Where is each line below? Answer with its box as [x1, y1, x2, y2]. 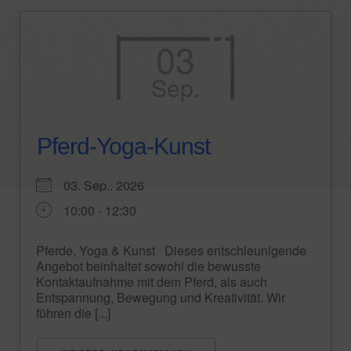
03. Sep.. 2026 [63, 176, 157, 194]
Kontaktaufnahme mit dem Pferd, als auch [36, 273, 267, 291]
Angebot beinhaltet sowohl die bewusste [36, 257, 261, 275]
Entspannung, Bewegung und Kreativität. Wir [36, 288, 285, 306]
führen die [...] [36, 304, 110, 322]
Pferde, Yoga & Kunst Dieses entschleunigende [36, 241, 306, 259]
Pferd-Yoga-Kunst [37, 133, 210, 159]
